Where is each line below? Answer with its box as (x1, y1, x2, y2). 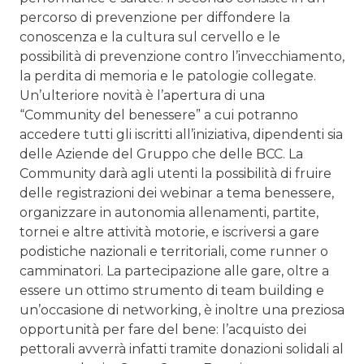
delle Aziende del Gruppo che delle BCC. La (19, 145, 303, 162)
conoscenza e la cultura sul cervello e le (19, 28, 280, 45)
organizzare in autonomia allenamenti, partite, (19, 204, 318, 220)
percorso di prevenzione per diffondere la (19, 9, 290, 25)
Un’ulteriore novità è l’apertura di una (19, 87, 265, 103)
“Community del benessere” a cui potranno (19, 106, 298, 123)
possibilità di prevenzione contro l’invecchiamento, (19, 48, 344, 64)
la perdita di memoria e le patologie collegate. (19, 67, 316, 84)
